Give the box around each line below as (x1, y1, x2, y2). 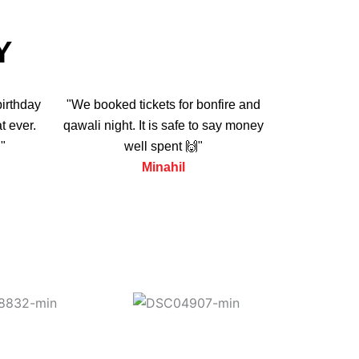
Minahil (141, 159, 185, 174)
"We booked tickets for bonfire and (66, 97, 260, 111)
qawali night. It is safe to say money (63, 118, 264, 132)
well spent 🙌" (123, 139, 203, 153)
